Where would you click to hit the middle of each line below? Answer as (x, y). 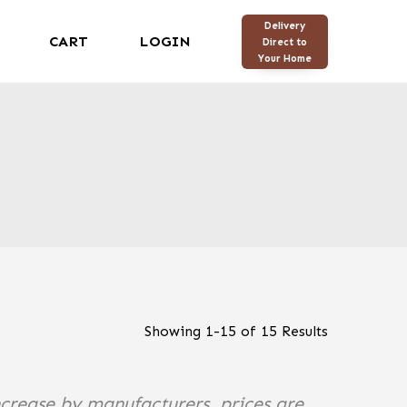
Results (303, 331)
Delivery (285, 25)
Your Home (285, 58)
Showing (175, 331)
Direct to (285, 41)
